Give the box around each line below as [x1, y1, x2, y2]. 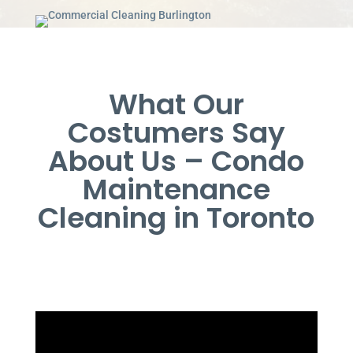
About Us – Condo [48, 140, 305, 181]
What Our [108, 84, 244, 124]
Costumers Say [67, 112, 285, 153]
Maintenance [82, 169, 270, 210]
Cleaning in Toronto [38, 197, 315, 238]
